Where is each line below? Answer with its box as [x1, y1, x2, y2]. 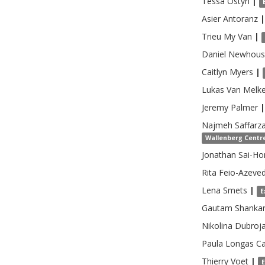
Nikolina [202, 220, 232, 231]
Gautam [202, 202, 232, 214]
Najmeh [202, 119, 232, 131]
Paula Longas [202, 238, 254, 249]
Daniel [202, 49, 226, 60]
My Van [224, 31, 252, 42]
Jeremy [202, 102, 228, 113]
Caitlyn [202, 66, 227, 77]
